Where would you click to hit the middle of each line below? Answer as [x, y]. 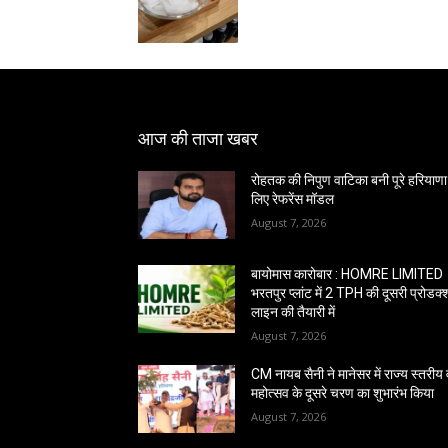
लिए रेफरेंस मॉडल [293, 199]
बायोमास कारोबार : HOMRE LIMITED [347, 274]
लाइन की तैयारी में [293, 312]
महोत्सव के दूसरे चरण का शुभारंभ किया [343, 393]
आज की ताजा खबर [198, 138]
